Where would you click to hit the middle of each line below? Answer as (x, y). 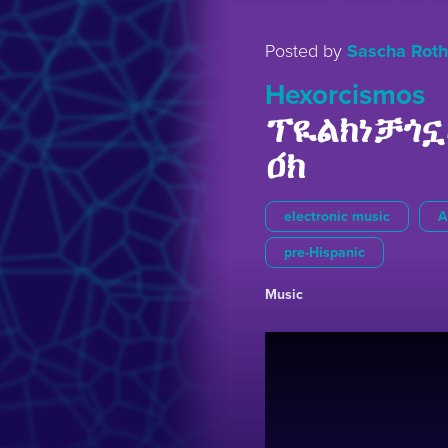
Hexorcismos (345, 95)
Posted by (306, 51)
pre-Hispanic (324, 252)
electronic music (337, 216)
